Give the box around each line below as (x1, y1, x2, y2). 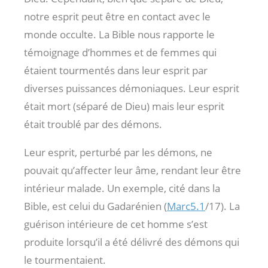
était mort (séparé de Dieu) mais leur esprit (24, 99, 224, 114)
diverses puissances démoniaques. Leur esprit (24, 81, 239, 96)
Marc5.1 (167, 199, 205, 214)
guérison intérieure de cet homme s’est (24, 217, 208, 232)
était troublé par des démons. (24, 117, 162, 132)
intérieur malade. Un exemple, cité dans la (24, 181, 220, 196)
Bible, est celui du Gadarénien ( (24, 199, 167, 214)
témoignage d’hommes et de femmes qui (24, 45, 217, 60)
